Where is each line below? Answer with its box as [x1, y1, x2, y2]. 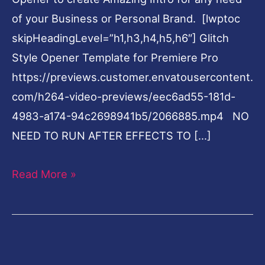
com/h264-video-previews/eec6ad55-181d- [12, 90, 235, 104]
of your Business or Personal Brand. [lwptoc [12, 12, 240, 25]
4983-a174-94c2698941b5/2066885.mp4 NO [12, 109, 249, 123]
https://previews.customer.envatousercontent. [12, 70, 253, 84]
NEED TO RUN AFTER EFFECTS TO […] [12, 129, 211, 143]
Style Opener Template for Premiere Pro [12, 51, 224, 64]
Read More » [12, 167, 76, 180]
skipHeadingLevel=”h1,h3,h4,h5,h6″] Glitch [12, 31, 229, 45]
